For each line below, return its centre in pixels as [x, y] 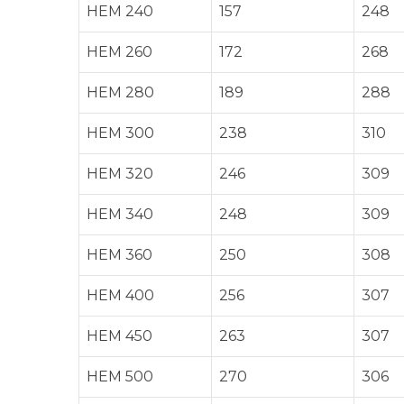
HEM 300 [120, 133]
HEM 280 [120, 92]
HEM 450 [119, 335]
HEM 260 [119, 51]
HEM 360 [119, 254]
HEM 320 [120, 173]
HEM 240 [120, 11]
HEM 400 [120, 295]
